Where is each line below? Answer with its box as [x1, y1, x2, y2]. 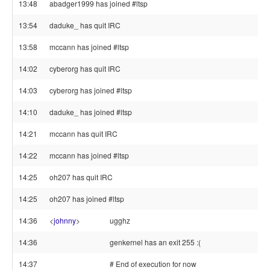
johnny [54, 215, 76, 225]
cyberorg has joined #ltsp [49, 85, 132, 95]
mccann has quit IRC [49, 128, 118, 139]
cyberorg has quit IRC [49, 63, 121, 74]
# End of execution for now [110, 259, 196, 269]
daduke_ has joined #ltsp [49, 107, 132, 117]
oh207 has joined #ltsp [49, 193, 124, 204]
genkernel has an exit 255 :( [110, 237, 201, 247]
